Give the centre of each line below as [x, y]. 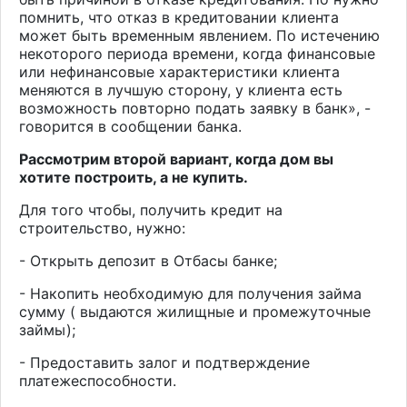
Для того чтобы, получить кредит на [151, 209]
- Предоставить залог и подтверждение [164, 362]
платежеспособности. [98, 380]
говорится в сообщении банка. [130, 126]
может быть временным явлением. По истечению [199, 35]
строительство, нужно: [102, 228]
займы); [47, 329]
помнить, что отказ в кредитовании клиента [179, 17]
